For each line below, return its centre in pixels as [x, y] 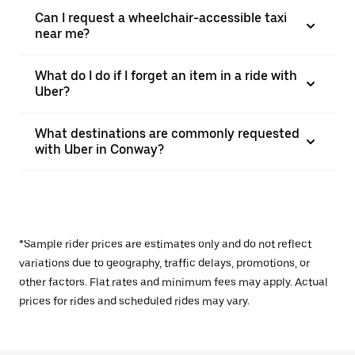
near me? [62, 34]
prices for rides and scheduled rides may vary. [134, 301]
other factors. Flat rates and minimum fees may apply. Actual [174, 282]
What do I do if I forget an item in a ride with [166, 76]
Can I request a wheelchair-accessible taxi [161, 18]
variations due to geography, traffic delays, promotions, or [164, 263]
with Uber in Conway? [99, 149]
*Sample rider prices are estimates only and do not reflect [165, 244]
